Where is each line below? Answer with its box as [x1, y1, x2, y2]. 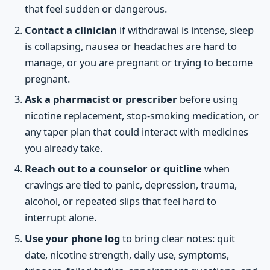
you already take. [24, 141, 102, 155]
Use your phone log [24, 231, 120, 245]
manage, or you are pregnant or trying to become [24, 55, 253, 69]
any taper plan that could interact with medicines [24, 125, 248, 139]
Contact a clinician [24, 22, 117, 37]
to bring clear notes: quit [119, 231, 235, 245]
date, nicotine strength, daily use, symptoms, [24, 247, 229, 262]
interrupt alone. [24, 210, 96, 225]
